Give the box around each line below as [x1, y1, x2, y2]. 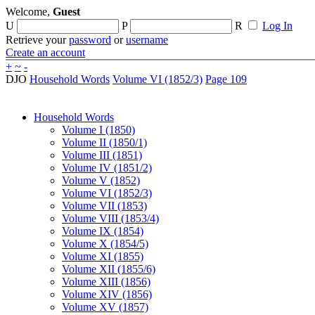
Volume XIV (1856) [62, 288, 152, 300]
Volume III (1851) [62, 149, 142, 161]
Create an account [6, 46, 85, 58]
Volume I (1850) [62, 124, 135, 136]
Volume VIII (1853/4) [62, 212, 159, 224]
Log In [262, 20, 292, 32]
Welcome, [6, 6, 53, 18]
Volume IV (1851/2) [62, 162, 152, 174]
